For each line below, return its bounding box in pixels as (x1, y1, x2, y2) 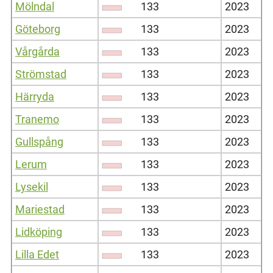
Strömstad (15, 67, 66, 80)
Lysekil (15, 180, 48, 193)
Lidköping (15, 225, 62, 238)
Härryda (15, 90, 54, 103)
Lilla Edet (15, 247, 59, 261)
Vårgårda (15, 44, 60, 58)
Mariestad (15, 202, 65, 216)
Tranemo (15, 112, 59, 126)
